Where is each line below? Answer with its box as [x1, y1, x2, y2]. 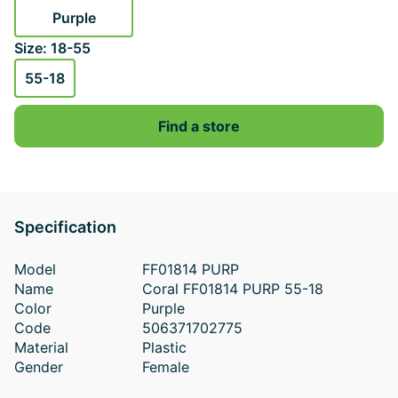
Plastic [141, 338, 187, 356]
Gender [14, 358, 63, 376]
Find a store [158, 117, 240, 135]
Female [141, 358, 189, 376]
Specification [14, 218, 116, 236]
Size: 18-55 [14, 39, 91, 57]
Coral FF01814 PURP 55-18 [141, 280, 323, 298]
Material [14, 338, 68, 356]
